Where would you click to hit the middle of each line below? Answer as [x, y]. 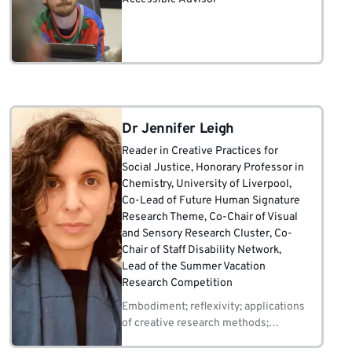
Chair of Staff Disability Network [200, 250]
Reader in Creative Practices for [200, 151]
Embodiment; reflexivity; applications [213, 307]
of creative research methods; [195, 323]
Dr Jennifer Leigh [178, 129]
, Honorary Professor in [247, 168]
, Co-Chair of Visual [251, 217]
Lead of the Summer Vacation [194, 267]
